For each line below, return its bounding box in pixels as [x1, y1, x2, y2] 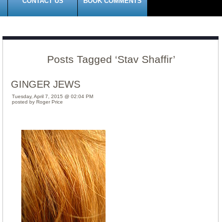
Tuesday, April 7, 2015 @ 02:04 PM [12, 94, 93, 99]
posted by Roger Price [12, 99, 63, 105]
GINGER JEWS [11, 79, 80, 90]
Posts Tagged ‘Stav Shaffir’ [47, 54, 175, 65]
